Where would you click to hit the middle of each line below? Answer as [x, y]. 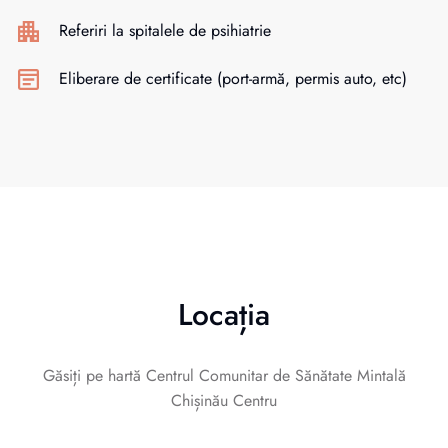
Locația [224, 315]
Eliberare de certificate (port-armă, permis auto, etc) [233, 78]
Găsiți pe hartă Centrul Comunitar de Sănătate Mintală [224, 376]
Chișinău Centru [224, 401]
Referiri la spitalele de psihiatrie [165, 30]
